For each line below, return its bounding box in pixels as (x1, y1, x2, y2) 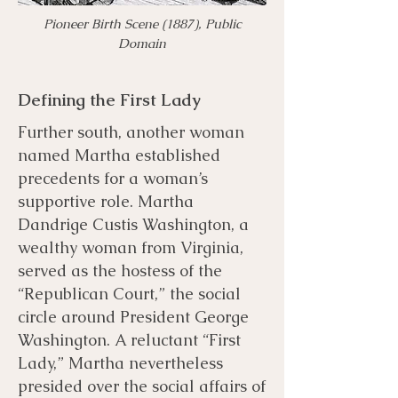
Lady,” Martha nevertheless (18, 352, 223, 373)
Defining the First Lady (18, 88, 201, 111)
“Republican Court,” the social (18, 283, 241, 304)
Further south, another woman (18, 121, 244, 142)
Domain (118, 34, 166, 52)
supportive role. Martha (18, 190, 194, 211)
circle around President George (18, 306, 249, 327)
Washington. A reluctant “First (18, 329, 241, 350)
